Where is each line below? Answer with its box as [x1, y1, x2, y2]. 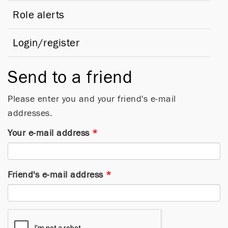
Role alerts [13, 9, 65, 20]
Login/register [13, 37, 79, 48]
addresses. [8, 108, 52, 118]
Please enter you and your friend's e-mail [8, 94, 176, 104]
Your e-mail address [8, 128, 90, 138]
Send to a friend [8, 67, 132, 87]
